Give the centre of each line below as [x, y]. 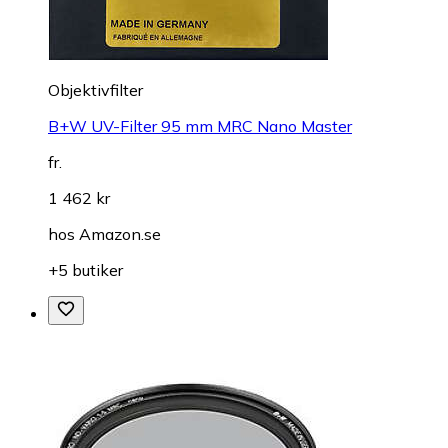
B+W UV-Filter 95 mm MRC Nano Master [200, 126]
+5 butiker [85, 270]
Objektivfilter [95, 90]
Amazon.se [120, 234]
